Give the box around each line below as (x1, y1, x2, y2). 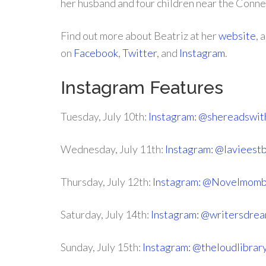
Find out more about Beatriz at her (61, 29, 218, 42)
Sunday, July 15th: (61, 240, 142, 254)
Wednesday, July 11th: (61, 142, 165, 156)
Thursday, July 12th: (61, 175, 153, 188)
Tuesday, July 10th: (61, 110, 148, 123)
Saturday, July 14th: (61, 208, 151, 221)
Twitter (122, 46, 157, 59)
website (218, 29, 256, 42)
